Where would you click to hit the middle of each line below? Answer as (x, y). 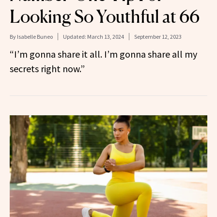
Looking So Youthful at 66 (105, 16)
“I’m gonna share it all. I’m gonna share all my (103, 54)
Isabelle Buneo (35, 36)
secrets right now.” (47, 68)
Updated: (75, 36)
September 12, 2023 (158, 36)
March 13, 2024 (106, 36)
